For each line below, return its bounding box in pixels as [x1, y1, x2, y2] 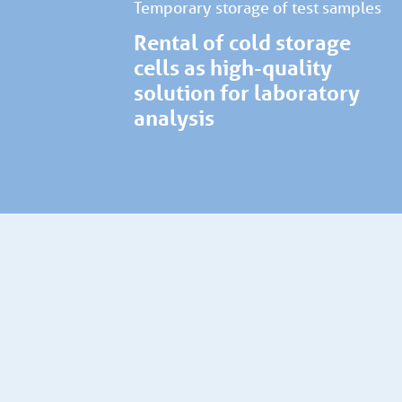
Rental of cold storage [134, 30, 352, 57]
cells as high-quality [134, 55, 333, 82]
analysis [134, 105, 215, 132]
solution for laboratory [134, 80, 361, 107]
